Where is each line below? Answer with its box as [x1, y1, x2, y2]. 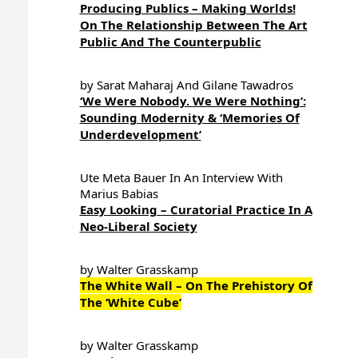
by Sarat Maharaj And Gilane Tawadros [79, 77, 293, 93]
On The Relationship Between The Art [79, 17, 308, 33]
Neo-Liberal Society [79, 218, 197, 234]
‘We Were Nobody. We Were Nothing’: [79, 93, 306, 109]
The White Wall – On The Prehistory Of [79, 277, 312, 293]
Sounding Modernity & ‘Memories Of [79, 109, 300, 125]
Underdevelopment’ [79, 126, 201, 142]
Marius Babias [79, 185, 158, 201]
